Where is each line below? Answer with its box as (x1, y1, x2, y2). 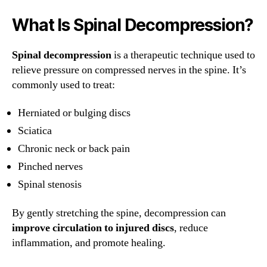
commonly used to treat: (12, 77, 115, 92)
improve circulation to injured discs (12, 221, 174, 235)
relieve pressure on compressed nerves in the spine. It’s (12, 63, 246, 77)
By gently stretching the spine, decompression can (12, 206, 226, 220)
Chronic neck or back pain (18, 142, 130, 156)
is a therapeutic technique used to (111, 48, 255, 62)
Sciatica (18, 124, 52, 138)
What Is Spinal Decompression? (12, 14, 254, 35)
